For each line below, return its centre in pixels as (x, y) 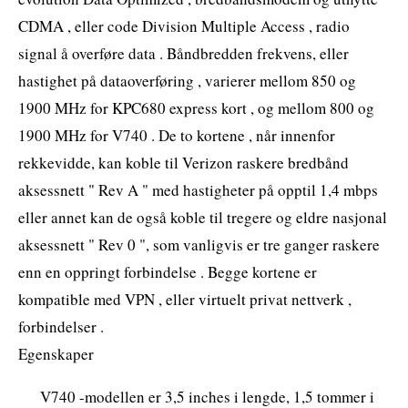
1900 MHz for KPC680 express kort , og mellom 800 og (196, 107)
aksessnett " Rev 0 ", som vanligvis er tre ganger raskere (199, 244)
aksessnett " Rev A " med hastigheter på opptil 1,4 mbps (198, 189)
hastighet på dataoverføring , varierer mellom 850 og (187, 80)
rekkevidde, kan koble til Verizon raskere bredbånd (184, 162)
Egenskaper (56, 353)
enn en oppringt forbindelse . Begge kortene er (168, 271)
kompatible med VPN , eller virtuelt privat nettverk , (185, 299)
